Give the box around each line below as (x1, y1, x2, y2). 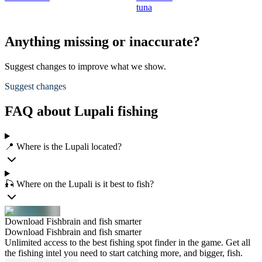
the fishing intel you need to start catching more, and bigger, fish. (5, 248, 243, 258)
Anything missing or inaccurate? (5, 34, 200, 50)
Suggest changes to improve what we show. (5, 61, 166, 72)
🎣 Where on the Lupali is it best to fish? (5, 179, 154, 189)
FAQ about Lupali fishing (5, 104, 158, 119)
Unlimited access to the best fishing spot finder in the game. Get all (5, 237, 250, 247)
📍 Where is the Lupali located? (5, 142, 122, 151)
